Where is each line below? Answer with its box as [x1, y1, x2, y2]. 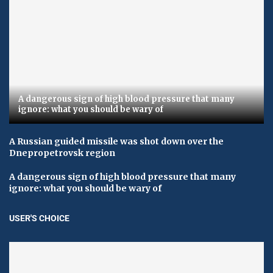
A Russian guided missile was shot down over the [9, 135, 224, 147]
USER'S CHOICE [9, 213, 69, 223]
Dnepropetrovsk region [9, 147, 115, 158]
